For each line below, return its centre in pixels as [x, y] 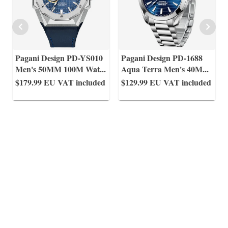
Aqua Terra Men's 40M [162, 69]
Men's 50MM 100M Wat [58, 69]
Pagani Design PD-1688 [162, 58]
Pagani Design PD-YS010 [59, 58]
